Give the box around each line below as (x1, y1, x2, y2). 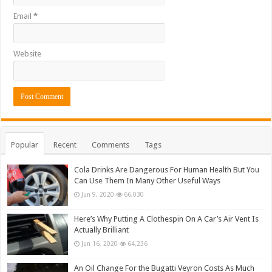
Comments (92, 140, 130, 150)
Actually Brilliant (74, 225, 129, 235)
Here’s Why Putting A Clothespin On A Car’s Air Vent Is (74, 214, 259, 224)
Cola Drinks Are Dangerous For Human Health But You (74, 165, 260, 175)
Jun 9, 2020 (81, 191, 115, 199)
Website (13, 49, 42, 59)
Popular (11, 140, 39, 150)
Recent (53, 140, 77, 150)
